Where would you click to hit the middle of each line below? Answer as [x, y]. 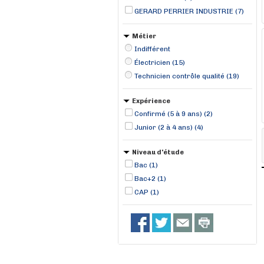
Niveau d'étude [158, 152]
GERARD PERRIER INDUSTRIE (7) [189, 11]
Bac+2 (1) [150, 179]
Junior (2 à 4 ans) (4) [169, 127]
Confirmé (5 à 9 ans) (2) [174, 114]
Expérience [151, 101]
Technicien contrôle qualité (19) [187, 76]
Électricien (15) [160, 62]
